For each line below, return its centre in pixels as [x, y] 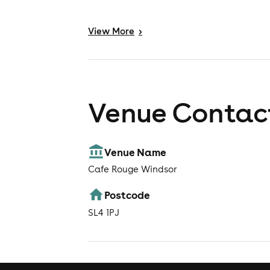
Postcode [127, 195]
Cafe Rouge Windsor [133, 169]
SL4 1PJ [104, 212]
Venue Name [136, 152]
